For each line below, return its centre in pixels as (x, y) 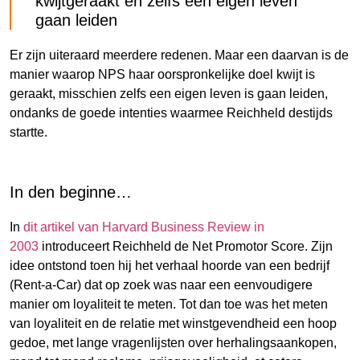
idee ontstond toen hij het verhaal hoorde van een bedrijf (170, 265)
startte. (29, 132)
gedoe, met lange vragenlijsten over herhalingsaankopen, (173, 342)
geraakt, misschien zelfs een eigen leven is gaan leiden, (169, 93)
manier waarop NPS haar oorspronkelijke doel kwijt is (162, 74)
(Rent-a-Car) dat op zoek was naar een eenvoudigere (161, 284)
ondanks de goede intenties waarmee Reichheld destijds (171, 112)
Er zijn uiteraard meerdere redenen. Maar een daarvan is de (179, 55)
